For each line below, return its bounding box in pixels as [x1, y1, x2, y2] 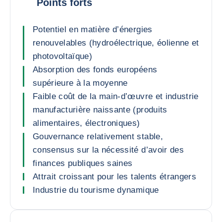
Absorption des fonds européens [33, 65, 158, 74]
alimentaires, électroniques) [33, 118, 140, 128]
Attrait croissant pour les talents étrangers [33, 172, 196, 181]
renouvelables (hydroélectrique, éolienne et [33, 38, 199, 48]
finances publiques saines [33, 159, 133, 168]
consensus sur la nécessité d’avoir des [33, 145, 184, 155]
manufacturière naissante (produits [33, 105, 167, 114]
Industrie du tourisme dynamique [33, 185, 159, 195]
